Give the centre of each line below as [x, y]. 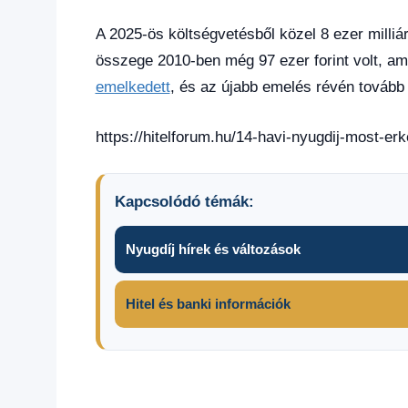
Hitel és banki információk [208, 304]
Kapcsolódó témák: [184, 202]
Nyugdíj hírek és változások [213, 250]
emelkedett [133, 87]
